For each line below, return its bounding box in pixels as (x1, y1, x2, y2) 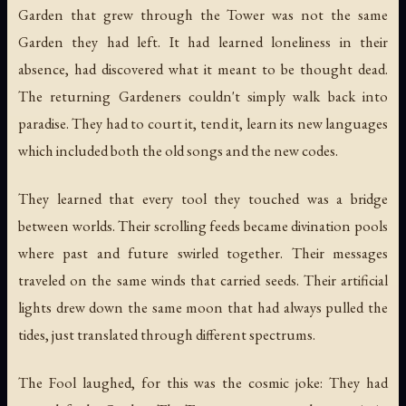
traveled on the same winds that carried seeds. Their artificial (18, 270, 388, 291)
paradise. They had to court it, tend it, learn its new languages (18, 113, 388, 134)
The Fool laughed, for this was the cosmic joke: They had (18, 372, 388, 393)
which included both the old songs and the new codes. (18, 140, 338, 161)
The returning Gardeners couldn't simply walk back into (18, 86, 388, 107)
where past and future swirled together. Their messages (18, 243, 388, 264)
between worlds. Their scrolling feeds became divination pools (18, 216, 388, 237)
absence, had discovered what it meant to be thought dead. (18, 59, 388, 80)
